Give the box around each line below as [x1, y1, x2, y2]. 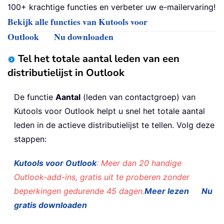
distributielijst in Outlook [7, 66, 124, 80]
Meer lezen [144, 186, 189, 196]
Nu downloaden [54, 30, 113, 43]
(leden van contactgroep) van [80, 92, 195, 102]
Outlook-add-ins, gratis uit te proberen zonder [14, 172, 189, 182]
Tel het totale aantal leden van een [18, 52, 179, 66]
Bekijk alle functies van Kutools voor [7, 15, 147, 28]
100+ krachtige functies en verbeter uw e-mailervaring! [7, 2, 215, 12]
